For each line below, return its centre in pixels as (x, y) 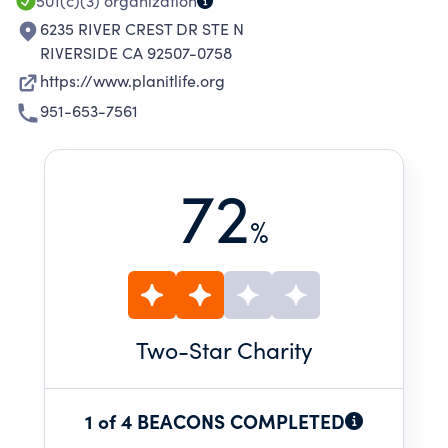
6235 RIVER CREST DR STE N (142, 28)
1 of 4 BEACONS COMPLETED (215, 420)
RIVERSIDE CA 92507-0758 (136, 52)
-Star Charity (245, 349)
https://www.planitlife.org (132, 80)
